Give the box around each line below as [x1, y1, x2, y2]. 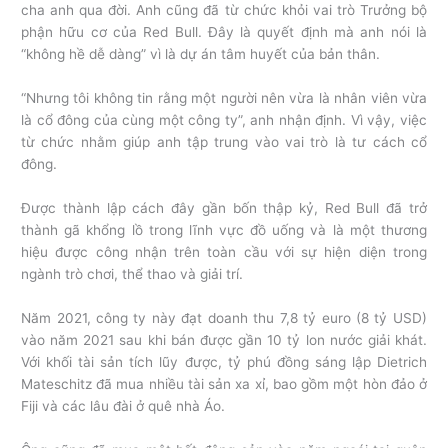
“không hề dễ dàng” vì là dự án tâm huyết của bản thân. [21, 46, 381, 63]
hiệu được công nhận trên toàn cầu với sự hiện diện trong [21, 244, 427, 261]
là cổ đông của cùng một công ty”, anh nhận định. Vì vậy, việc [21, 112, 427, 129]
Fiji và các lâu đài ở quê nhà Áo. [21, 397, 226, 414]
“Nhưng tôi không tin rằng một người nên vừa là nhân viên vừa [21, 90, 427, 107]
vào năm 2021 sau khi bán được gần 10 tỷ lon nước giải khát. [21, 331, 427, 348]
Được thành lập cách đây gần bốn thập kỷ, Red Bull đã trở [21, 200, 427, 217]
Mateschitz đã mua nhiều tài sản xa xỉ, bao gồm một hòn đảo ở [21, 375, 427, 392]
